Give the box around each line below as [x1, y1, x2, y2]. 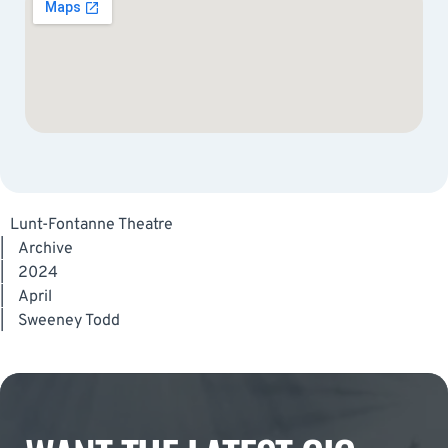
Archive [18, 238, 73, 259]
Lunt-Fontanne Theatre [10, 214, 173, 235]
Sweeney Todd [18, 310, 120, 331]
